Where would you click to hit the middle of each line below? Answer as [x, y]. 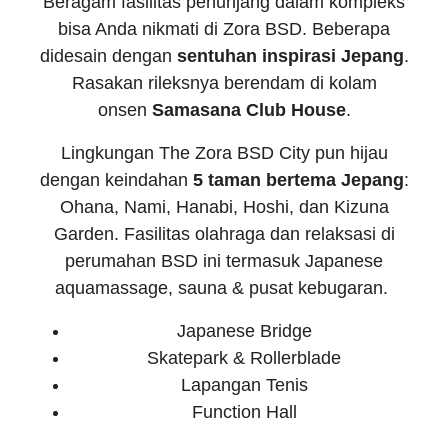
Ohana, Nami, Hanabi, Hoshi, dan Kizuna [224, 207]
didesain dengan [108, 56]
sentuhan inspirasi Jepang [290, 56]
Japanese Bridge [244, 331]
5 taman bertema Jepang [298, 180]
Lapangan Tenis [244, 385]
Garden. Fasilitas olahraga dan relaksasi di [224, 234]
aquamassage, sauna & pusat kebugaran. [224, 288]
